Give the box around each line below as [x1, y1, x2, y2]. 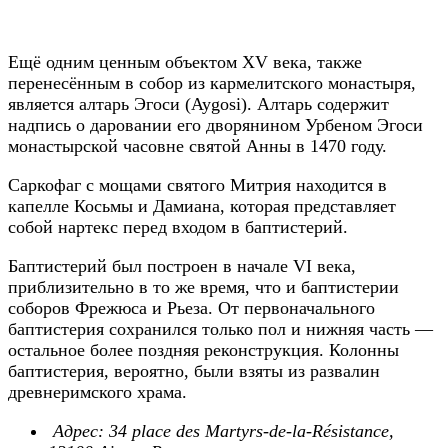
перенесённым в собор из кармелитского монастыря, [8, 73, 416, 94]
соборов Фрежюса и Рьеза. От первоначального [8, 298, 375, 319]
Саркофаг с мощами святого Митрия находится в [8, 175, 387, 196]
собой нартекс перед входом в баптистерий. [8, 217, 348, 238]
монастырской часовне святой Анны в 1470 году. [8, 136, 387, 157]
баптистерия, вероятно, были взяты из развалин [8, 361, 380, 382]
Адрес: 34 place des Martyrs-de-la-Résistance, [48, 421, 394, 442]
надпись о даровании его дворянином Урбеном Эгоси [8, 115, 423, 136]
